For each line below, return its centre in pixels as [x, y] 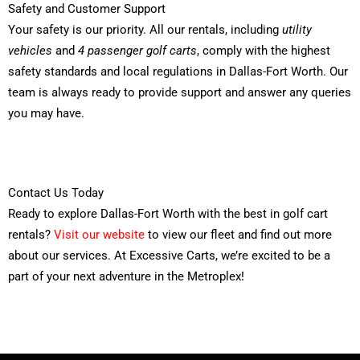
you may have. [46, 113]
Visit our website [99, 234]
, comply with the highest [264, 50]
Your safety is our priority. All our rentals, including [145, 29]
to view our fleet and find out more [238, 234]
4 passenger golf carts [137, 50]
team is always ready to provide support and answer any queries [180, 92]
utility [297, 29]
